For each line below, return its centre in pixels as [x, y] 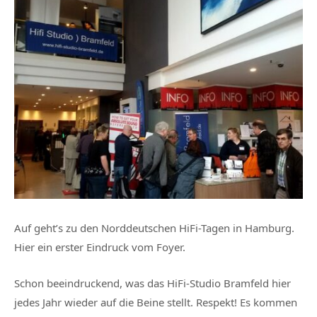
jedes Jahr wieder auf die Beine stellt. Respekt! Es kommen [156, 302]
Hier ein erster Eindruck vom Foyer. [100, 247]
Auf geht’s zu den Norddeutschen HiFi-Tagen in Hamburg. [154, 228]
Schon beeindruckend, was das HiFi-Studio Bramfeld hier [152, 283]
